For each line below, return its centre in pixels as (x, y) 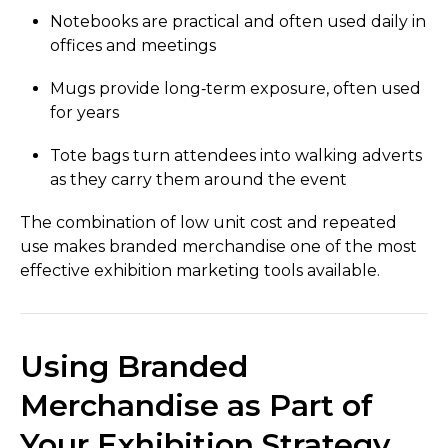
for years (84, 112)
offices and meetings (133, 45)
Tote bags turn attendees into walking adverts (236, 156)
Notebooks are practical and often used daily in (238, 21)
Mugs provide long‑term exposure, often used (235, 88)
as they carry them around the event (198, 180)
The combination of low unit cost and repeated (208, 223)
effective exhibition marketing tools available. (200, 271)
